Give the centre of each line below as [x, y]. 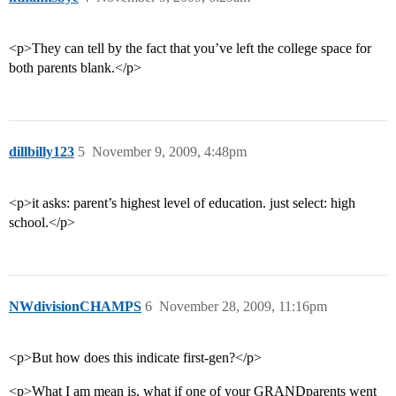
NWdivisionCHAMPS [75, 307]
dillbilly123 [42, 152]
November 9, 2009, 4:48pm [169, 152]
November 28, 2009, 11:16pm [243, 307]
